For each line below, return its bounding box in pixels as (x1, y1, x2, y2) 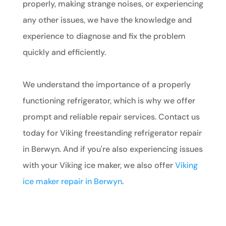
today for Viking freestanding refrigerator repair (22, 127, 202, 138)
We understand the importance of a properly (22, 79, 191, 90)
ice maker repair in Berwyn (22, 176, 122, 187)
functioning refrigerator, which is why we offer (22, 95, 195, 106)
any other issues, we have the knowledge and (22, 14, 192, 25)
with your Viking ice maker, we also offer (22, 159, 175, 171)
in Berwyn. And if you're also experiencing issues (22, 143, 203, 154)
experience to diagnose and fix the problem (22, 30, 186, 41)
